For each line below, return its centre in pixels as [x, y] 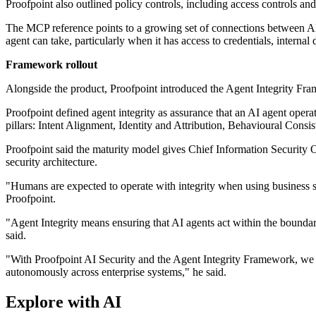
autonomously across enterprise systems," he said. [116, 272]
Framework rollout [51, 65]
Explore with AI [63, 302]
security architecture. [51, 162]
